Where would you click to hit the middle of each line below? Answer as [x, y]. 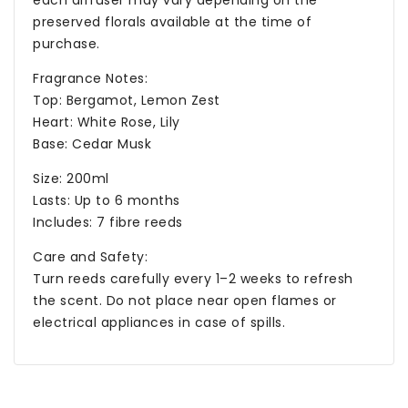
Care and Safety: [90, 257]
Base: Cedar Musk [92, 144]
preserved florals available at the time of [172, 22]
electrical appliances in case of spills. [159, 322]
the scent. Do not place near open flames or [185, 301]
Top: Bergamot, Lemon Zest [127, 100]
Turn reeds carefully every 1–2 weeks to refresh [193, 279]
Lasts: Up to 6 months [107, 200]
